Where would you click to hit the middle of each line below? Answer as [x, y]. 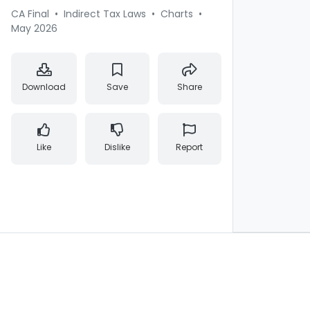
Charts [177, 14]
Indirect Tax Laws [105, 14]
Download [44, 87]
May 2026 [34, 28]
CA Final [30, 14]
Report [190, 147]
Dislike [117, 147]
